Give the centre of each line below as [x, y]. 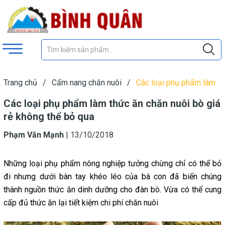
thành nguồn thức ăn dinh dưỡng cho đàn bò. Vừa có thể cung [113, 190]
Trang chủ [20, 83]
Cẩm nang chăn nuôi [87, 83]
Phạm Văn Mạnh [34, 135]
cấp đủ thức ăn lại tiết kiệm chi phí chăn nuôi [83, 203]
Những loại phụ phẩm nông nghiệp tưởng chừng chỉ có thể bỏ [113, 163]
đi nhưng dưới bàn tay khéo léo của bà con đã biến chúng [113, 177]
